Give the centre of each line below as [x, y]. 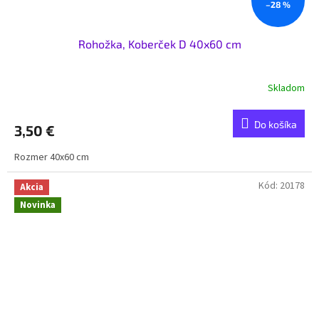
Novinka [38, 205]
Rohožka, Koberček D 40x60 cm [159, 43]
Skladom [286, 89]
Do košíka [276, 124]
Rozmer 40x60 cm [54, 157]
